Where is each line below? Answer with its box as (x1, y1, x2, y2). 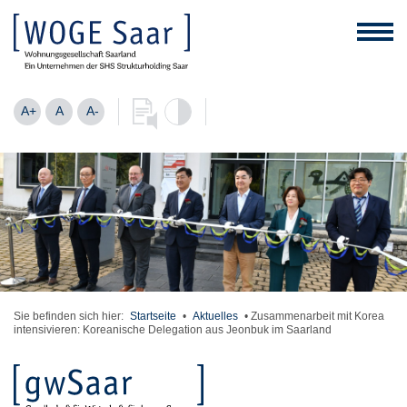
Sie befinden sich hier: (14, 309, 126, 323)
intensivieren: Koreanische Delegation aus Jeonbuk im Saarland (14, 323, 334, 336)
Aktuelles (193, 309, 238, 323)
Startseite (130, 309, 176, 323)
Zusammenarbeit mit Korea (251, 309, 384, 323)
